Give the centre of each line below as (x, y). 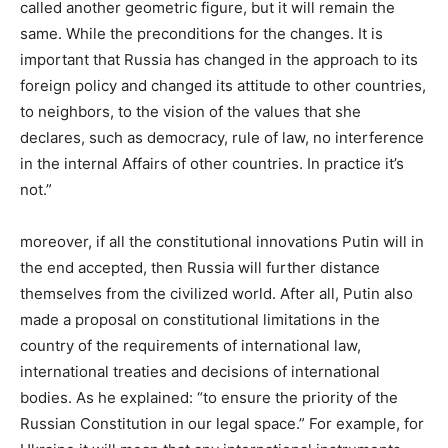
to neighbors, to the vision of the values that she (190, 111)
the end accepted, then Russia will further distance (200, 267)
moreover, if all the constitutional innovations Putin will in (222, 241)
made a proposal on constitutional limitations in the (200, 319)
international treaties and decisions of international (200, 371)
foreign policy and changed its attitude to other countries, (223, 85)
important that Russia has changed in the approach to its (219, 59)
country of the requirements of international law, (190, 345)
